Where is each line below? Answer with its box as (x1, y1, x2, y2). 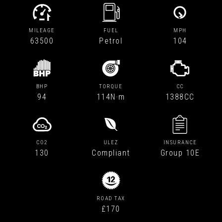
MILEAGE (29, 27, 55, 34)
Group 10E (160, 148, 200, 158)
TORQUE (99, 83, 123, 90)
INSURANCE (163, 139, 197, 146)
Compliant (92, 148, 130, 158)
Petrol (99, 36, 123, 46)
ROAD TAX (96, 195, 125, 202)
